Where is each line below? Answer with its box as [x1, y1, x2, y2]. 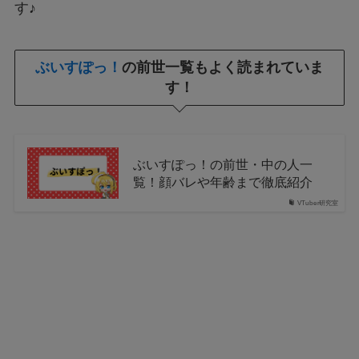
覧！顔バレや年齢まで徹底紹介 [132, 174, 313, 189]
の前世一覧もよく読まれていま [122, 59, 324, 76]
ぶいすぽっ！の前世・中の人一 [132, 156, 313, 171]
